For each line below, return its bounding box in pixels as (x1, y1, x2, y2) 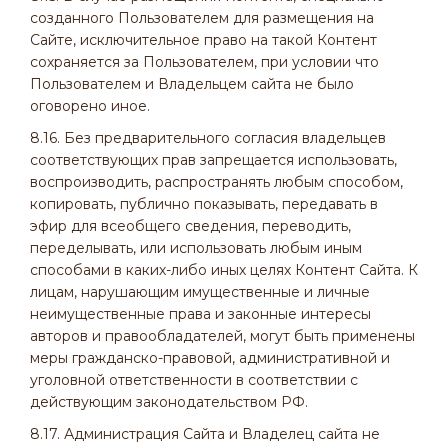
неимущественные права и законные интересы (30, 305, 371, 323)
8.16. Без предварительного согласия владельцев (30, 129, 386, 147)
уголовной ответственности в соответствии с (30, 371, 358, 389)
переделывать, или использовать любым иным (30, 239, 362, 257)
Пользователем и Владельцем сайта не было (30, 75, 354, 93)
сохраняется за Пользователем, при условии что (30, 53, 379, 71)
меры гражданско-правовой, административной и (30, 349, 390, 367)
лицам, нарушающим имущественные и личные (30, 283, 370, 301)
